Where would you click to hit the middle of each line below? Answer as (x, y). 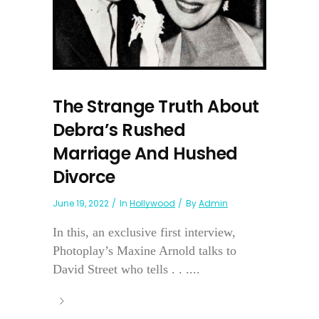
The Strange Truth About (156, 107)
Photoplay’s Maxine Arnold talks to (145, 251)
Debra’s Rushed (119, 130)
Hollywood (152, 204)
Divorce (84, 177)
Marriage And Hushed (145, 154)
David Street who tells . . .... (126, 270)
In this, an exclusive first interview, (144, 232)
